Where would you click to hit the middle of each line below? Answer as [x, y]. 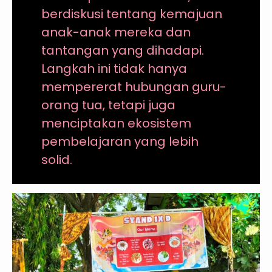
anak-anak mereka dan [116, 32]
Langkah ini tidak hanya [114, 69]
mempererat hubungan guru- [134, 87]
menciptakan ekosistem [116, 124]
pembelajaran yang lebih [120, 142]
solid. [56, 160]
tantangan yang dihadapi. [122, 51]
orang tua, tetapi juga [108, 105]
